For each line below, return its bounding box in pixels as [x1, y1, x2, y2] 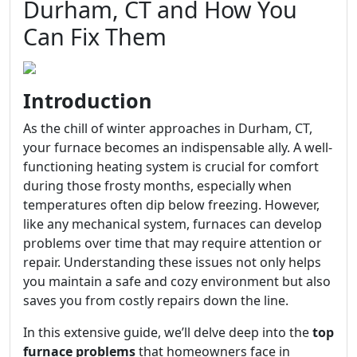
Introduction [23, 87, 152, 114]
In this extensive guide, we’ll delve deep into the [23, 324, 312, 341]
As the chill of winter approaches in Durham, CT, [23, 120, 312, 137]
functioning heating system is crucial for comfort [23, 158, 319, 175]
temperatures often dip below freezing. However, [23, 196, 320, 214]
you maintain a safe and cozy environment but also [23, 273, 331, 290]
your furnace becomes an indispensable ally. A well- [23, 139, 332, 156]
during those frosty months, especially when [23, 177, 292, 194]
